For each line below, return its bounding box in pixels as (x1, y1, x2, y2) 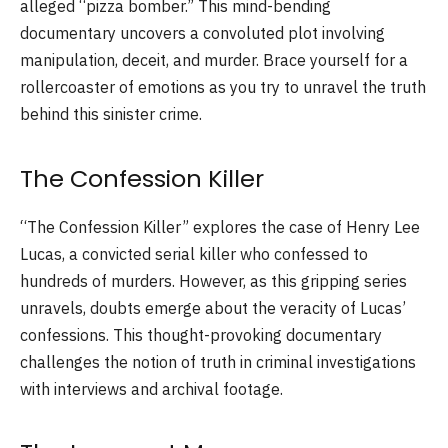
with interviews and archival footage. (20, 378, 283, 399)
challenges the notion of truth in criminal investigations (20, 351, 416, 372)
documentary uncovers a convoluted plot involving (20, 23, 385, 44)
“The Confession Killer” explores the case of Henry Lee (20, 216, 420, 237)
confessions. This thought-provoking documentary (20, 324, 382, 345)
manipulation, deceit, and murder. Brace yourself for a (20, 50, 408, 71)
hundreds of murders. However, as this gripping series (20, 270, 407, 291)
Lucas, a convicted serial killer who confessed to (20, 243, 368, 264)
